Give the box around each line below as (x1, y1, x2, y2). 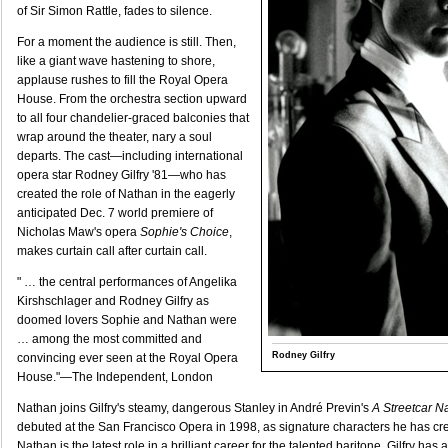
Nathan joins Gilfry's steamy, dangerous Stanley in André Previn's (17, 401, 372, 415)
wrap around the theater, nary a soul (17, 130, 212, 144)
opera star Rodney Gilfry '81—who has (17, 168, 226, 182)
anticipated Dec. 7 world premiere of (17, 206, 213, 220)
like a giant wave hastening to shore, (17, 54, 215, 68)
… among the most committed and (17, 332, 202, 346)
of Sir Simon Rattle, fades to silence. (17, 4, 212, 18)
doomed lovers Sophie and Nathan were (17, 313, 237, 327)
